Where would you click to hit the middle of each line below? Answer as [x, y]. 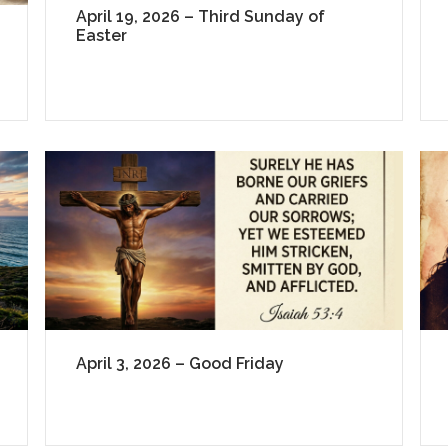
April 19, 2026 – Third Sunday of [200, 16]
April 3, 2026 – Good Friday [179, 364]
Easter [101, 35]
